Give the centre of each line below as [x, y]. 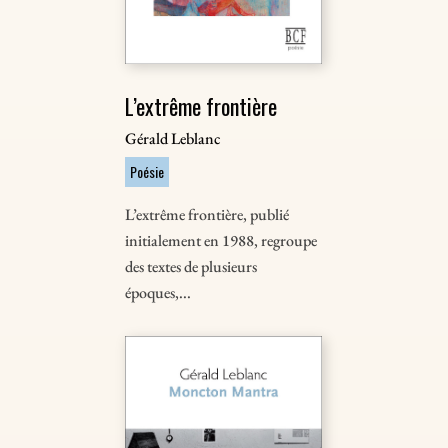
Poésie [147, 171]
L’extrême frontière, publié [207, 214]
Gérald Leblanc [173, 138]
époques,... [158, 292]
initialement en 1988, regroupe [221, 240]
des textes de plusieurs [191, 266]
